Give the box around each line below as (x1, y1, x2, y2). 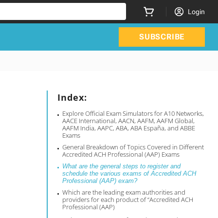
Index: (57, 91, 88, 103)
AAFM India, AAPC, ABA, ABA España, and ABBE (62, 124, 196, 132)
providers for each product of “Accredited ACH (62, 195, 194, 204)
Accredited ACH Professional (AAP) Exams (62, 150, 180, 159)
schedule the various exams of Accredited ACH (62, 170, 197, 177)
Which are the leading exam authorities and (62, 188, 186, 197)
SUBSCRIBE (139, 32, 185, 41)
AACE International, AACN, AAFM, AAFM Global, (62, 116, 195, 125)
